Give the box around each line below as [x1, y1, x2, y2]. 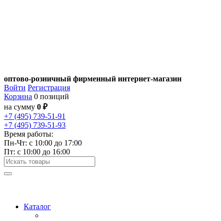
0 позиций [32, 92, 69, 101]
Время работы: [4, 130, 53, 138]
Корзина [4, 92, 32, 101]
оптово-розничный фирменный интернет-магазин [4, 74, 182, 83]
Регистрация [28, 83, 70, 92]
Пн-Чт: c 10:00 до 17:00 [4, 139, 82, 147]
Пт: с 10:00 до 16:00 [4, 147, 70, 156]
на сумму [4, 103, 37, 111]
